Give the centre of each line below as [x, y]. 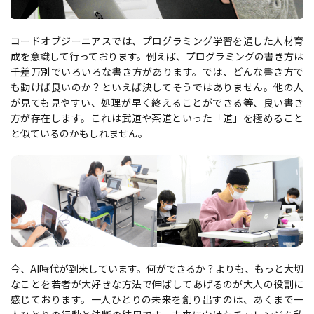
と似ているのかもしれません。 [79, 133]
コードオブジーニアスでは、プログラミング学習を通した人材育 [157, 41]
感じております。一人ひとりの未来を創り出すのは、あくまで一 [157, 300]
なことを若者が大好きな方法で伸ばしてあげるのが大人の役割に [157, 284]
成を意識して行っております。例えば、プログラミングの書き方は [157, 56]
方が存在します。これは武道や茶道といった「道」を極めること [157, 118]
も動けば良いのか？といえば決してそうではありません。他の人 [157, 87]
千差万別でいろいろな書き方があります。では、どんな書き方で [157, 71]
